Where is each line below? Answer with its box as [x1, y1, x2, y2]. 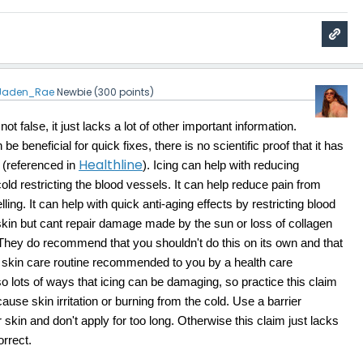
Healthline [79, 156, 143, 175]
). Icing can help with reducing [143, 159, 300, 173]
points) [117, 85, 155, 100]
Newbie [57, 85, 92, 100]
